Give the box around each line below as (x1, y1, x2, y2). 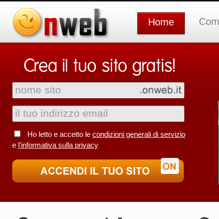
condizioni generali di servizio (92, 130, 185, 139)
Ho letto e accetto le (27, 130, 92, 139)
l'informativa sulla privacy (18, 141, 98, 150)
